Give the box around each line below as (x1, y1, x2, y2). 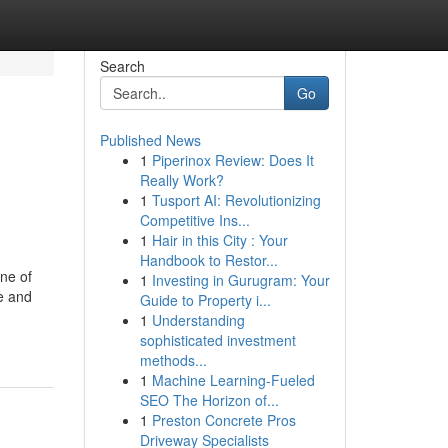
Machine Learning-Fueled (151, 370, 315, 390)
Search (99, 56, 145, 76)
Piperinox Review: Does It (151, 150, 314, 170)
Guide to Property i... (139, 290, 271, 310)
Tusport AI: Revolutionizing (151, 190, 321, 210)
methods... (139, 350, 207, 370)
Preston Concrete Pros (151, 410, 296, 430)
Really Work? (139, 170, 224, 190)
